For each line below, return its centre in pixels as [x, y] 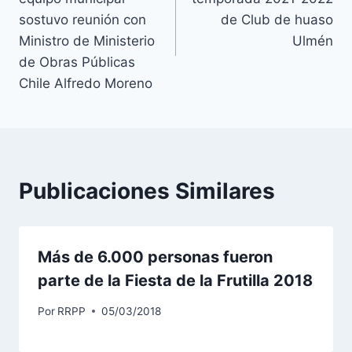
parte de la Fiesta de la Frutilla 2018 [175, 281]
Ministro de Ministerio [87, 41]
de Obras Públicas [77, 62]
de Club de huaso [277, 20]
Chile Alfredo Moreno [86, 84]
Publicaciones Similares [147, 191]
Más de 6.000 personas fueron [155, 257]
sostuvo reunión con [82, 20]
